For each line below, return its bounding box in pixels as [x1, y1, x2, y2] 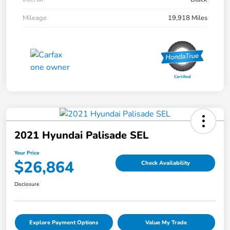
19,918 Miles [168, 13, 207, 23]
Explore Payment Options [29, 219, 99, 227]
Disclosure [14, 181, 39, 188]
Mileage [23, 13, 47, 23]
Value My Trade [145, 219, 187, 227]
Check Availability [141, 159, 190, 167]
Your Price [14, 149, 39, 157]
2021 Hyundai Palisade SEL [14, 128, 148, 143]
